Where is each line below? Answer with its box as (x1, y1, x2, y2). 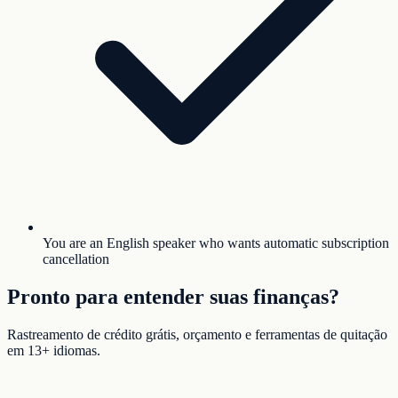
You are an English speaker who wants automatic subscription (43, 235, 389, 251)
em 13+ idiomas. (7, 342, 100, 358)
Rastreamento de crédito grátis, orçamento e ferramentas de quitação (7, 326, 387, 342)
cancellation (43, 251, 109, 267)
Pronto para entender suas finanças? (7, 284, 339, 308)
